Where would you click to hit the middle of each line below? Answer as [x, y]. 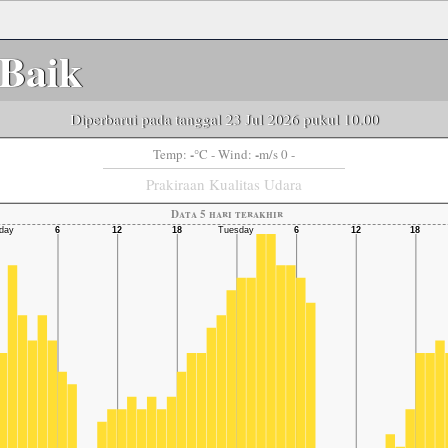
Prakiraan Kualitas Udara [224, 184]
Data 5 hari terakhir [226, 214]
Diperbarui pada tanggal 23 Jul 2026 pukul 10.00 [224, 119]
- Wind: [231, 154]
